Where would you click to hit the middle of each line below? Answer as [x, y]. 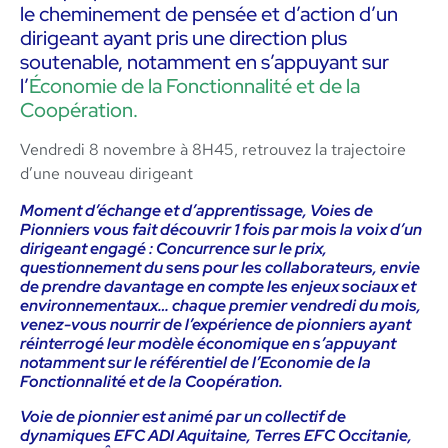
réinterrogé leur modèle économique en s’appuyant [208, 343]
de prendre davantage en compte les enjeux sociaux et [218, 286]
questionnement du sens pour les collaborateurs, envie [220, 267]
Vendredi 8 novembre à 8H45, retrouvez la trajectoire [213, 150]
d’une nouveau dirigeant [106, 174]
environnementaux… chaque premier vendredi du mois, [220, 305]
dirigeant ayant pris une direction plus [183, 38]
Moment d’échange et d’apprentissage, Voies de [196, 210]
